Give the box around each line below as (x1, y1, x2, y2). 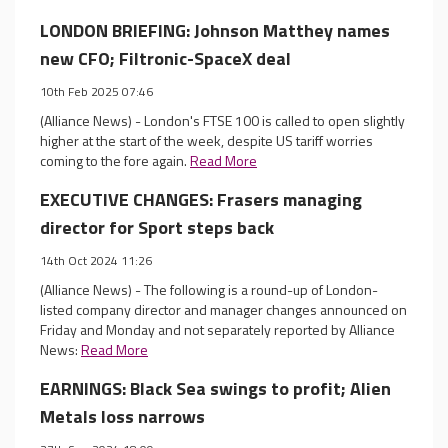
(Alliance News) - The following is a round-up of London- (40, 279, 378, 300)
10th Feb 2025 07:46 (40, 82, 153, 101)
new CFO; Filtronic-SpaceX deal (40, 45, 291, 72)
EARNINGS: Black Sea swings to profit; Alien (40, 375, 391, 402)
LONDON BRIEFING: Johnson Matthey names (40, 17, 390, 44)
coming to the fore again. (40, 150, 190, 171)
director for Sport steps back (40, 214, 274, 241)
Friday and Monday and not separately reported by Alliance (40, 319, 395, 340)
